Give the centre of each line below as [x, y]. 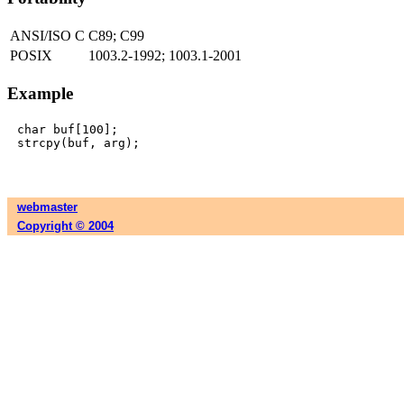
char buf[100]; [68, 130]
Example [40, 93]
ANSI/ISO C [47, 35]
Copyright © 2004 [65, 226]
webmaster [47, 207]
